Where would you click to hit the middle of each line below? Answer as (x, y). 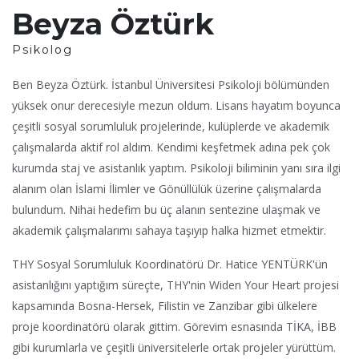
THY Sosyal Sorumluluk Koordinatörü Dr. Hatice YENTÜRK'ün (170, 264)
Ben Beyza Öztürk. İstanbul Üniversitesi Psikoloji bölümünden (171, 84)
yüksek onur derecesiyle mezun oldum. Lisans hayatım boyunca (176, 105)
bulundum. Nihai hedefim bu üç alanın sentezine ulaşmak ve (166, 209)
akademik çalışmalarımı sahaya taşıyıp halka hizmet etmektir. (171, 230)
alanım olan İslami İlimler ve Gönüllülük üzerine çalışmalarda (167, 188)
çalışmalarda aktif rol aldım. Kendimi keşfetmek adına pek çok (171, 147)
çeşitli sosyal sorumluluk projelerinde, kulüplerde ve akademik (171, 126)
